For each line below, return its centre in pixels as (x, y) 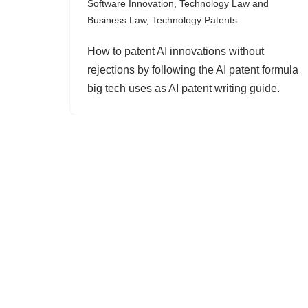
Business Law (117, 20)
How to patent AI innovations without (176, 51)
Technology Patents (195, 20)
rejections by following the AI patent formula (193, 70)
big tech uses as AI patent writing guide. (184, 88)
